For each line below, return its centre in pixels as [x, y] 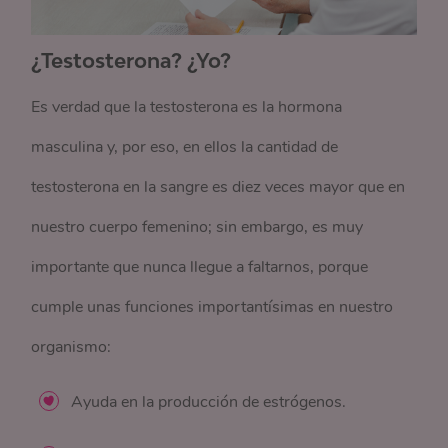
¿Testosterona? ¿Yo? [131, 60]
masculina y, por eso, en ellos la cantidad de [185, 147]
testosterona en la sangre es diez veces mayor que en [218, 187]
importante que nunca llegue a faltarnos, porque [200, 267]
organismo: [71, 347]
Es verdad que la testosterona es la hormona [187, 107]
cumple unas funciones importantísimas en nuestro [212, 307]
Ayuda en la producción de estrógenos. [211, 402]
